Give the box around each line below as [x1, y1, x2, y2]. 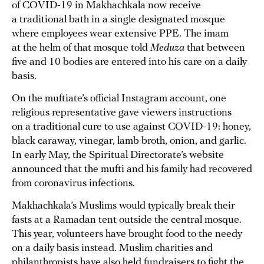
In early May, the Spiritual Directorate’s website [12, 150, 224, 161]
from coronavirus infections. [12, 178, 135, 190]
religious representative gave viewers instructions [12, 107, 232, 119]
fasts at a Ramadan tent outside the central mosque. [12, 214, 242, 226]
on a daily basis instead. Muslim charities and [12, 243, 213, 255]
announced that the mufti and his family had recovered [12, 164, 252, 176]
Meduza [150, 42, 184, 54]
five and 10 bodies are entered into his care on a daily [12, 57, 247, 68]
